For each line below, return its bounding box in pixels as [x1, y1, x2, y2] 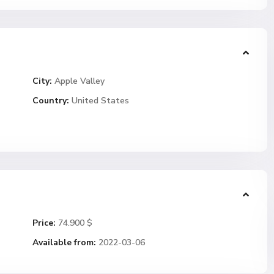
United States [69, 95, 129, 106]
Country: [32, 95, 69, 106]
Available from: [32, 237, 96, 248]
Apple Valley [54, 75, 105, 87]
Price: [32, 217, 56, 229]
